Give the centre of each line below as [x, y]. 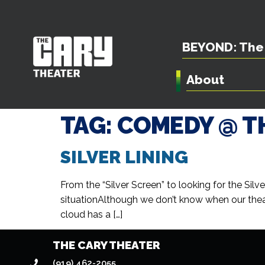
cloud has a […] [91, 214]
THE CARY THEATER [107, 245]
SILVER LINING [124, 157]
